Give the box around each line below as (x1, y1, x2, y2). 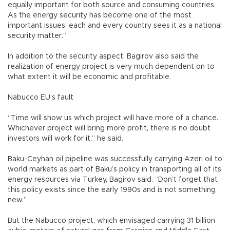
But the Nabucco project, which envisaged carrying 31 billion (8, 217, 215, 225)
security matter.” (8, 32, 66, 40)
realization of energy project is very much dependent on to (8, 63, 215, 71)
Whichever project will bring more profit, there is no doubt (8, 125, 210, 132)
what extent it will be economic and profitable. (8, 73, 171, 81)
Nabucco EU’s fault (8, 94, 73, 102)
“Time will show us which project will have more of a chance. (8, 114, 218, 122)
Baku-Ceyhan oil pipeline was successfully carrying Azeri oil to (8, 156, 222, 163)
